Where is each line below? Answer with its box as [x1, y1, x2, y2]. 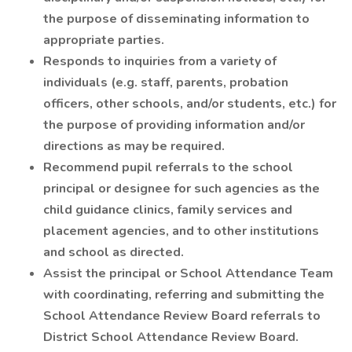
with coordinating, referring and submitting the [43, 286, 324, 303]
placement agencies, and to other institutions [43, 222, 319, 240]
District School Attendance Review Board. [43, 328, 299, 346]
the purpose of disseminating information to [43, 10, 310, 27]
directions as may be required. [43, 137, 225, 155]
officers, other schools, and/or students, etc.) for [43, 95, 336, 112]
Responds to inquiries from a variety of [43, 53, 277, 70]
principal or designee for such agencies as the [43, 180, 320, 197]
